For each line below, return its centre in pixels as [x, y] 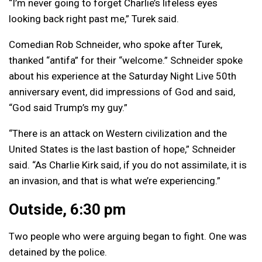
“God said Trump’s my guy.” [68, 108]
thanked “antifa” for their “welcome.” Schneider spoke [126, 61]
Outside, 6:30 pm [67, 210]
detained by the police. [58, 252]
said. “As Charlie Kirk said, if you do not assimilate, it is [128, 165]
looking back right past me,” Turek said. [94, 19]
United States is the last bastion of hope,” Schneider [122, 149]
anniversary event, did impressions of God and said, [122, 92]
